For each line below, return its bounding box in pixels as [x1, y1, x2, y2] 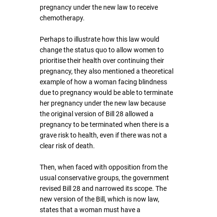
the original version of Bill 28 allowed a [40, 110, 155, 118]
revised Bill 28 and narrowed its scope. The [40, 185, 168, 192]
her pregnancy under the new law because [40, 99, 167, 107]
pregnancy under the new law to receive [40, 3, 159, 11]
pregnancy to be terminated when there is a [40, 121, 170, 128]
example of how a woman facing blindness [40, 78, 169, 86]
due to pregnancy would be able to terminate [40, 89, 174, 96]
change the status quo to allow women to [40, 46, 165, 54]
